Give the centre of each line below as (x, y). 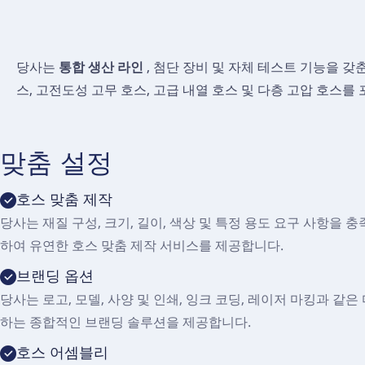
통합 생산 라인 (101, 67)
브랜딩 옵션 (55, 276)
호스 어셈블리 (62, 352)
